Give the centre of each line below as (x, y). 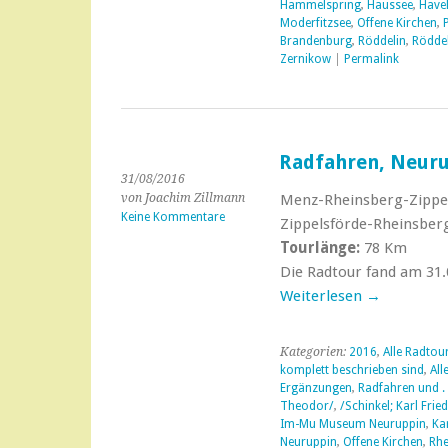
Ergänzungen (315, 388)
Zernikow (305, 59)
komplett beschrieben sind (351, 370)
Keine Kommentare (173, 217)
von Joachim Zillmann (183, 198)
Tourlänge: (319, 248)
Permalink (371, 59)
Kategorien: (314, 352)
